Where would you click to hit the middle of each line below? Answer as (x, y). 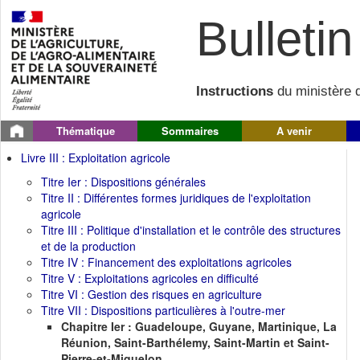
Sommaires (190, 131)
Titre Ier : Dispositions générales (123, 182)
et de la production (88, 246)
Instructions (235, 92)
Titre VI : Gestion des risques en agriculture (151, 294)
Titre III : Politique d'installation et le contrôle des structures (191, 230)
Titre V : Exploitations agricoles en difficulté (150, 278)
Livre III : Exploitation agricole (96, 157)
